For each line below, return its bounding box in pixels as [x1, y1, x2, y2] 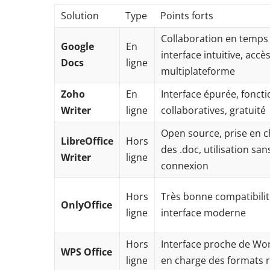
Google [61, 40, 95, 53]
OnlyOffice [61, 198, 113, 212]
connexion [161, 159, 209, 172]
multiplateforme [161, 64, 236, 78]
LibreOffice [61, 134, 114, 148]
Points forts [160, 9, 214, 22]
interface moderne [161, 206, 246, 219]
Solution [61, 9, 99, 22]
